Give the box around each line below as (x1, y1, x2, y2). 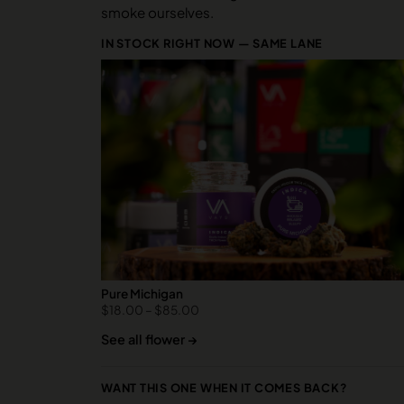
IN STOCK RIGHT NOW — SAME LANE (101, 36, 324, 51)
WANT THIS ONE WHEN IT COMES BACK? (101, 380, 347, 395)
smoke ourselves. (101, 4, 214, 22)
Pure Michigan (101, 285, 183, 301)
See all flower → (101, 330, 197, 347)
